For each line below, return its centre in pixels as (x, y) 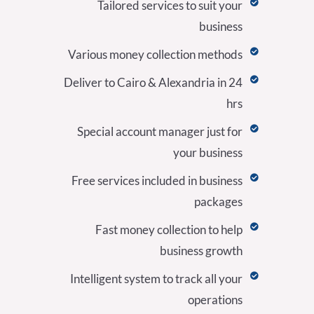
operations (215, 300)
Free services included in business (157, 181)
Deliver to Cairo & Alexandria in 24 (153, 83)
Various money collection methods (155, 55)
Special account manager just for (160, 132)
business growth (201, 251)
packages (218, 202)
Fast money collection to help (169, 230)
